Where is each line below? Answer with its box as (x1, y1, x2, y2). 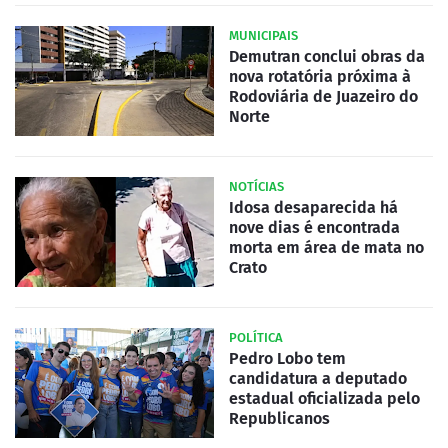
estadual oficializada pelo (229, 389, 420, 409)
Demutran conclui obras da (229, 47, 425, 67)
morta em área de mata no (229, 238, 424, 258)
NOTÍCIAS (229, 179, 284, 195)
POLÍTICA (229, 330, 283, 346)
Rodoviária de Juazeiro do (229, 87, 418, 107)
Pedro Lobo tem (229, 349, 346, 369)
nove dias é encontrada (229, 218, 400, 238)
